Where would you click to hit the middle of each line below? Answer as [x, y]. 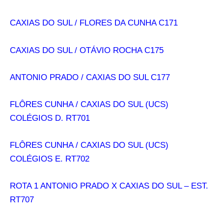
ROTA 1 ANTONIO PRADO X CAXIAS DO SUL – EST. [109, 186]
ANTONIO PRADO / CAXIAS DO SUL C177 [90, 77]
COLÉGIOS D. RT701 [50, 118]
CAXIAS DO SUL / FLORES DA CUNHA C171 [94, 23]
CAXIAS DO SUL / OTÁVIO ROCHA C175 [87, 50]
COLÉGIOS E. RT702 [50, 159]
